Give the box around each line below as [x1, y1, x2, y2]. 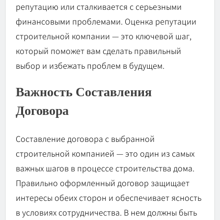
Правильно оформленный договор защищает [16, 176, 190, 189]
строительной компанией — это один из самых [16, 147, 194, 159]
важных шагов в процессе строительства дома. [16, 162, 194, 174]
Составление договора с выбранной [16, 132, 155, 144]
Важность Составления [16, 84, 152, 101]
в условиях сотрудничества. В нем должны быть [16, 206, 197, 218]
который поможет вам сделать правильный [16, 44, 181, 56]
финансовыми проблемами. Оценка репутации [16, 15, 196, 27]
